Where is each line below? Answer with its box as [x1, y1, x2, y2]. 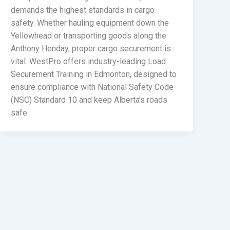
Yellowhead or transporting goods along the [11, 30, 167, 41]
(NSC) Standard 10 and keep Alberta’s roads [11, 94, 168, 105]
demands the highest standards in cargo [11, 5, 155, 15]
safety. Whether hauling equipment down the [11, 17, 169, 28]
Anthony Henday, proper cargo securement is [11, 43, 171, 53]
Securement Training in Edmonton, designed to [11, 69, 177, 79]
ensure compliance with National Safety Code [11, 82, 174, 92]
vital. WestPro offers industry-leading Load [11, 56, 166, 66]
